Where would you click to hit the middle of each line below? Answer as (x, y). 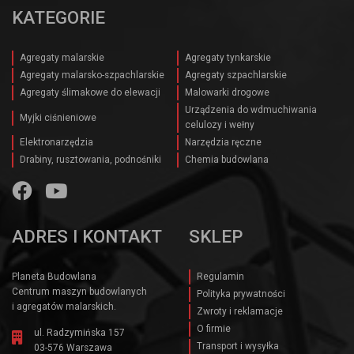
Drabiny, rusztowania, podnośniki (90, 160)
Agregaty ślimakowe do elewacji (90, 93)
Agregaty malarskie (62, 58)
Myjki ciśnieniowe (58, 117)
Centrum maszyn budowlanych (79, 292)
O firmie (214, 329)
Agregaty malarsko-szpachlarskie (92, 75)
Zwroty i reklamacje (240, 312)
